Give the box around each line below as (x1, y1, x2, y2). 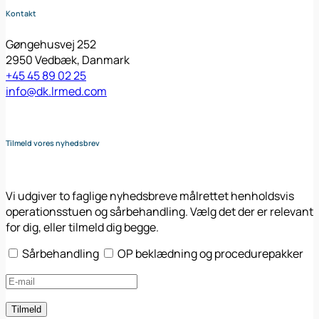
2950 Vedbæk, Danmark (6, 51, 130, 68)
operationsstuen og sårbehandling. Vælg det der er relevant (6, 203, 313, 219)
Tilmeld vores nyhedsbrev (6, 137, 100, 148)
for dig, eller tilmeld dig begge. (6, 219, 159, 235)
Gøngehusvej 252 (6, 36, 96, 52)
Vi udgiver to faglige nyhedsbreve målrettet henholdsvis (6, 187, 294, 204)
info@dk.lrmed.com (6, 83, 107, 99)
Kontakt (6, 8, 36, 19)
